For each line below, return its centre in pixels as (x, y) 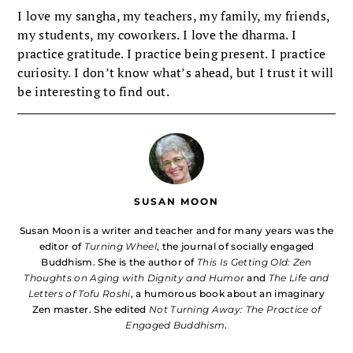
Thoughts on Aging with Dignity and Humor (134, 278)
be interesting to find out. (94, 91)
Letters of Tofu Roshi (79, 294)
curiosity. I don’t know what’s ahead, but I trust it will (176, 72)
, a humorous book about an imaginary (228, 294)
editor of (61, 247)
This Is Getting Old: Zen (255, 262)
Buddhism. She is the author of (119, 262)
